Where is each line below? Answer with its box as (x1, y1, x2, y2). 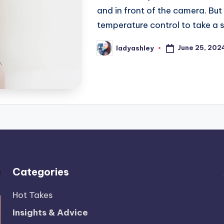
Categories (12, 165, 69, 178)
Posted (96, 46, 122, 55)
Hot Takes (12, 189, 53, 200)
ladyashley (116, 43, 154, 52)
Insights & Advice (12, 207, 88, 218)
